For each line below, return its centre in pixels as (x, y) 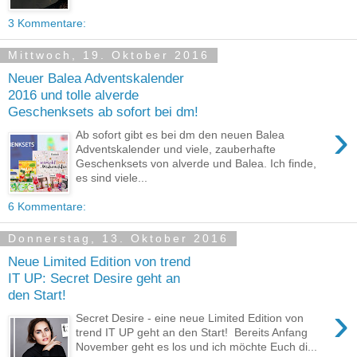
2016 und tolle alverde (73, 95)
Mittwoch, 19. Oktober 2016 (109, 55)
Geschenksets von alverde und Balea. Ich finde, (196, 163)
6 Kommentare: (47, 206)
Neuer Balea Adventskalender (96, 78)
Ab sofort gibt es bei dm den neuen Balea (180, 134)
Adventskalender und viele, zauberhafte (176, 149)
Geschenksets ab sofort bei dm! (103, 112)
